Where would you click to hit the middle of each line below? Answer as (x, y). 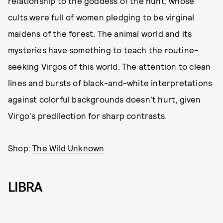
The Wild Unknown (68, 148)
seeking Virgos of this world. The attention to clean (110, 66)
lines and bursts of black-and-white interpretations (110, 82)
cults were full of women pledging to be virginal (101, 17)
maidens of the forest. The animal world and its (100, 33)
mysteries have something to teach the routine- (103, 50)
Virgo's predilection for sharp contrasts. (88, 115)
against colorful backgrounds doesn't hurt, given (105, 99)
